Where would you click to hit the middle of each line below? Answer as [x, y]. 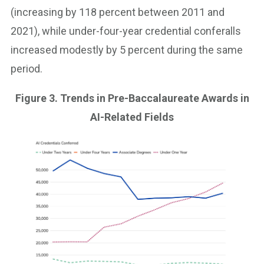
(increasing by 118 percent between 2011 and [118, 12]
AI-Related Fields [132, 117]
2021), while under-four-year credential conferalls [126, 31]
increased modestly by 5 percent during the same [127, 49]
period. [28, 68]
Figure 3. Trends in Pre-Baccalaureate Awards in [132, 98]
